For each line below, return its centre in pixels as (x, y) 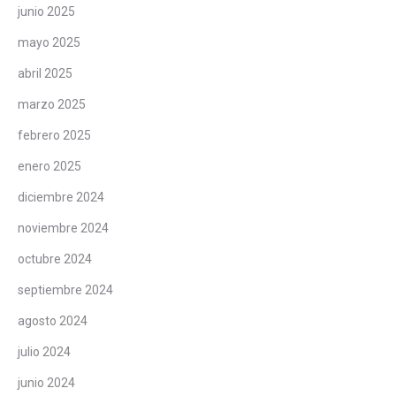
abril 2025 (45, 73)
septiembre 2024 (65, 289)
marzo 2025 (52, 104)
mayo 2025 (49, 42)
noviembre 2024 (63, 228)
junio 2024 (46, 382)
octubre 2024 (55, 259)
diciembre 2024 (61, 197)
